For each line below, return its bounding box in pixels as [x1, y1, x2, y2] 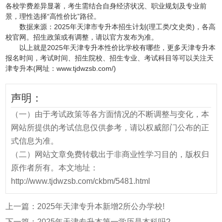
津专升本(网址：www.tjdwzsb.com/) [5, 64, 116, 72]
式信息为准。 [11, 137, 58, 146]
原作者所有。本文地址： [11, 164, 98, 172]
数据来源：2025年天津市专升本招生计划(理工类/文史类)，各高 [5, 22, 216, 31]
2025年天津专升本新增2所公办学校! [37, 202, 165, 211]
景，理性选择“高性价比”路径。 [5, 12, 101, 20]
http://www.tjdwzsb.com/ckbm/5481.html [11, 177, 150, 186]
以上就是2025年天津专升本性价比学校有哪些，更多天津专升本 [5, 43, 216, 52]
